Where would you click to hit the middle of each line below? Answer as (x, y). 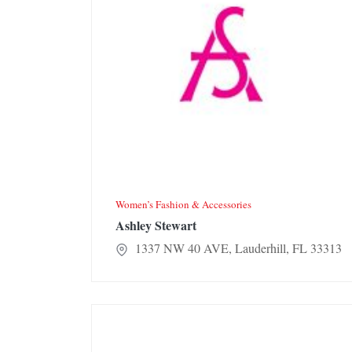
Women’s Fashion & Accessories (183, 205)
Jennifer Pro (121, 313)
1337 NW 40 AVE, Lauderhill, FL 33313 (236, 248)
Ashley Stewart (156, 225)
